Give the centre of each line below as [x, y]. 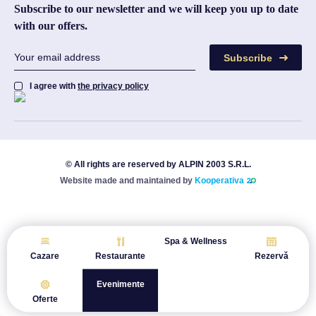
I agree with [54, 86]
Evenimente [120, 284]
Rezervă [271, 256]
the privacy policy [113, 86]
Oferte [45, 299]
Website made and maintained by [127, 180]
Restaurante [120, 256]
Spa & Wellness [196, 241]
